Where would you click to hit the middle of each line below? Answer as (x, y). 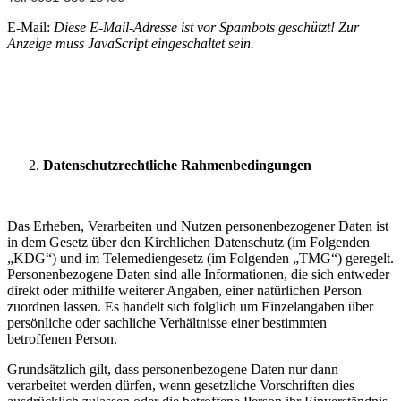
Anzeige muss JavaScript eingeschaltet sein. (131, 43)
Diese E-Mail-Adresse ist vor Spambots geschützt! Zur (206, 27)
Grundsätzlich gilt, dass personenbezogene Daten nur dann (173, 369)
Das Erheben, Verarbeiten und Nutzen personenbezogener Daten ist (198, 226)
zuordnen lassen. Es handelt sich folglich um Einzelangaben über (190, 307)
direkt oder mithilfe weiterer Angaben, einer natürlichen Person (184, 290)
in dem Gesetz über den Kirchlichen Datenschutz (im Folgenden (188, 242)
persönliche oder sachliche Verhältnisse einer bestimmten (167, 323)
